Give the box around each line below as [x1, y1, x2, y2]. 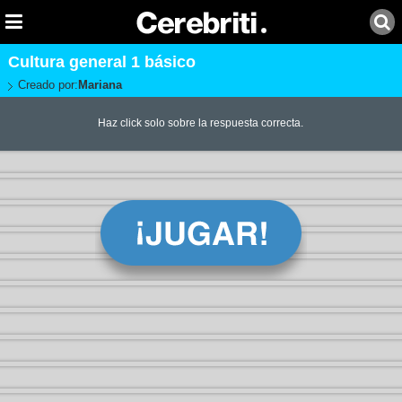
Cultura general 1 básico [7, 53, 196, 71]
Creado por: [17, 78, 78, 92]
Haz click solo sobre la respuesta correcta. [98, 117, 304, 130]
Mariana [77, 78, 122, 92]
